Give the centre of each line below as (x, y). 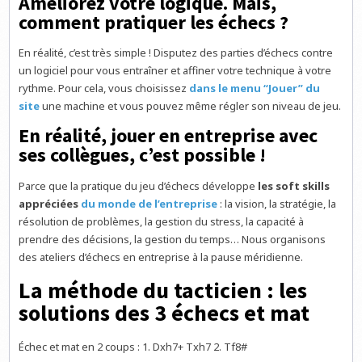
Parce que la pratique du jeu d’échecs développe (139, 185)
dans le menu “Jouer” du (255, 88)
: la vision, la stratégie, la (277, 203)
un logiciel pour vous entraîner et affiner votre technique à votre (175, 70)
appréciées (50, 203)
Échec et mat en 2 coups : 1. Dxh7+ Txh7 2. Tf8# (133, 347)
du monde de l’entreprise (149, 203)
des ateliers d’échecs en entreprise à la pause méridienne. (161, 257)
